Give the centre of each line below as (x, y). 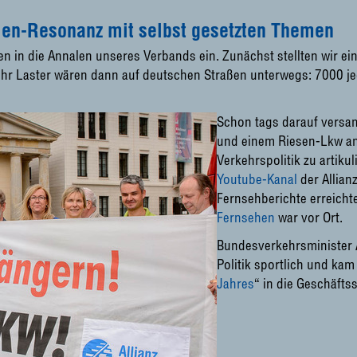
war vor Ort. (309, 217)
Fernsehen (246, 217)
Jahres (235, 283)
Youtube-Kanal (257, 179)
